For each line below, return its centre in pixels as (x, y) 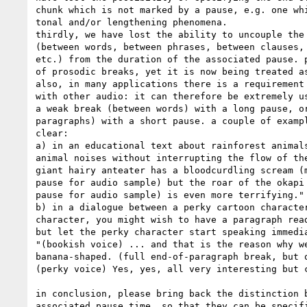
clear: (52, 133)
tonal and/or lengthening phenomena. (132, 22)
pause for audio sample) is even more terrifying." (170, 195)
